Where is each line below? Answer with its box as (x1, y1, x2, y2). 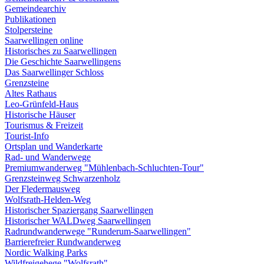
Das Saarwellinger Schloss (5, 67, 104, 77)
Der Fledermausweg (5, 184, 80, 194)
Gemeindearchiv (5, 4, 66, 14)
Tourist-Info (5, 131, 49, 141)
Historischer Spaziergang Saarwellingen (5, 205, 153, 215)
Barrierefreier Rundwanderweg (5, 237, 121, 247)
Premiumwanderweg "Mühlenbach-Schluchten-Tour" (5, 163, 204, 173)
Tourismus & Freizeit (5, 120, 83, 130)
